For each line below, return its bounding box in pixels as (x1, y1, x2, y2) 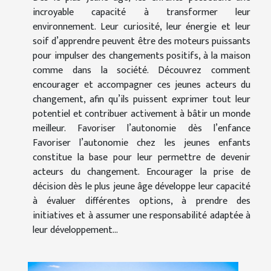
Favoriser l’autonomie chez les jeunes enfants (33, 135, 250, 152)
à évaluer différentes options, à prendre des (33, 193, 250, 210)
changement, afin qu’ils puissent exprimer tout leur (33, 91, 250, 108)
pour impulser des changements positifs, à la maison (33, 48, 250, 65)
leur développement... (33, 222, 118, 239)
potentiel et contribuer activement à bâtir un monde (33, 106, 250, 123)
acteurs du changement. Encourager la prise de (33, 164, 250, 181)
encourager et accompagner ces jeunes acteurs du (33, 77, 250, 94)
